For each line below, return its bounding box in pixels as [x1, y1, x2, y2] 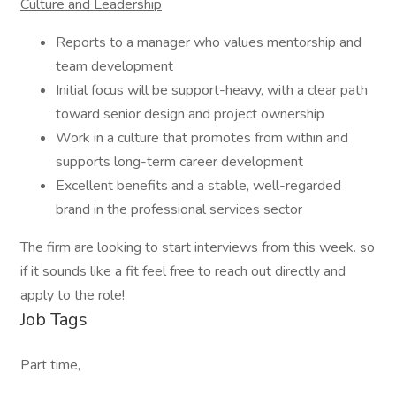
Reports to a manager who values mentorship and [56, 33, 362, 52]
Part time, [20, 355, 80, 375]
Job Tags [20, 308, 88, 331]
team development [56, 57, 173, 76]
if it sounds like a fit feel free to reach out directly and [20, 262, 346, 281]
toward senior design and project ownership [56, 104, 324, 124]
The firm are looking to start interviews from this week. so [20, 238, 375, 257]
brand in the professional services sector [56, 200, 302, 219]
